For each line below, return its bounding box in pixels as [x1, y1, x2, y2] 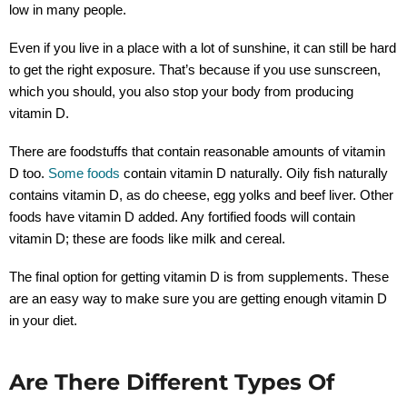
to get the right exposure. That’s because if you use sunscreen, [9, 61, 381, 77]
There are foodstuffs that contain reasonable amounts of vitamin [9, 143, 385, 159]
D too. [9, 164, 48, 181]
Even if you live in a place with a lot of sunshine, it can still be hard [9, 39, 396, 55]
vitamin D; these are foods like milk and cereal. [9, 230, 285, 246]
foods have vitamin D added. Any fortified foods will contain [9, 208, 355, 224]
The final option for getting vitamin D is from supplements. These [9, 268, 389, 284]
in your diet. [9, 312, 81, 328]
